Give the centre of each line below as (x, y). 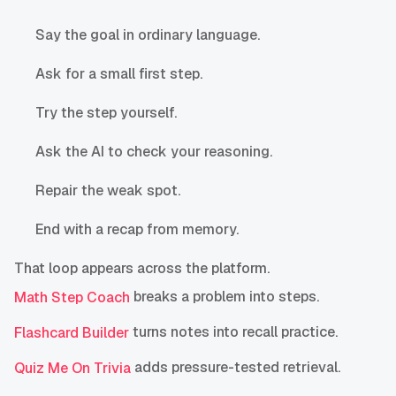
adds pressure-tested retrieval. (236, 368)
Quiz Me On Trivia (72, 369)
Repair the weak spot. (108, 191)
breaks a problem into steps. (225, 297)
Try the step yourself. (106, 113)
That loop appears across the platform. (142, 269)
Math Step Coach (72, 298)
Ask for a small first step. (119, 74)
